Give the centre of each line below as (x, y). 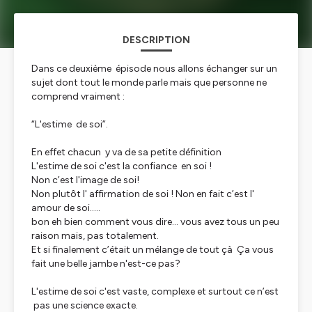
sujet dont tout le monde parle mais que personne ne (149, 83)
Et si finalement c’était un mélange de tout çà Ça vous (153, 250)
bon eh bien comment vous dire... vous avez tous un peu (155, 222)
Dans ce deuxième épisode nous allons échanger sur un (154, 69)
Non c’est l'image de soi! (85, 180)
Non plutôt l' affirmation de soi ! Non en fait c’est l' (143, 194)
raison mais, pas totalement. (98, 236)
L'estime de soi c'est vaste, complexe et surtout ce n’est (155, 291)
